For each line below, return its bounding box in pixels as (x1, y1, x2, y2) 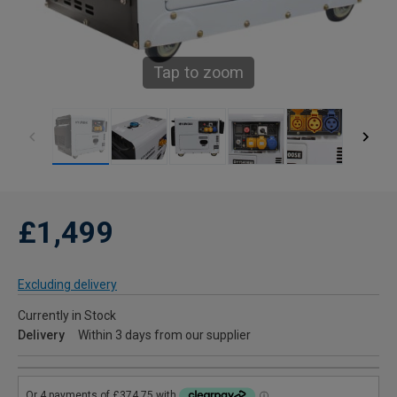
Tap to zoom (153, 63, 244, 82)
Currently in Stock (18, 308, 116, 323)
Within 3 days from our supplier (78, 328, 251, 343)
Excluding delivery (18, 277, 117, 292)
